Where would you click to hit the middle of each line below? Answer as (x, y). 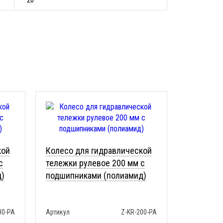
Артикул (58, 212)
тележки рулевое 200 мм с (95, 163)
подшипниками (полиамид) (96, 175)
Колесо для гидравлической (99, 151)
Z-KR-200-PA (139, 212)
